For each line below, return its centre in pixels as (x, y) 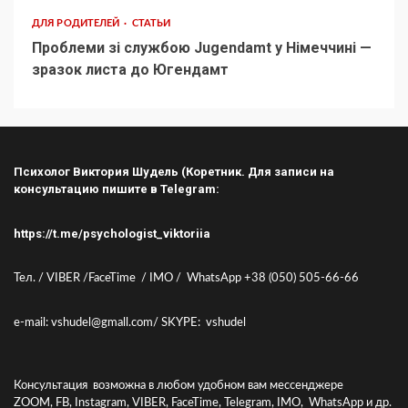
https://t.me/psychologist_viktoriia (112, 234)
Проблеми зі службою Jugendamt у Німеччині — (202, 48)
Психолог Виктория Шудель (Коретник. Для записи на (174, 172)
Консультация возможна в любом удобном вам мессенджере (180, 386)
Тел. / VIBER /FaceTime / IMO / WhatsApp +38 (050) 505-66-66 (186, 279)
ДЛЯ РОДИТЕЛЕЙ (77, 24)
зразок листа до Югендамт (132, 70)
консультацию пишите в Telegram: (117, 189)
